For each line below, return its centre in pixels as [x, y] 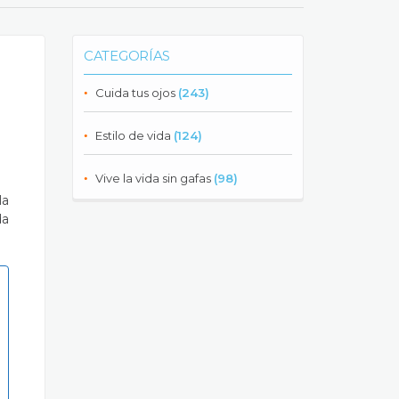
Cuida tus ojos [135, 93]
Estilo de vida [133, 135]
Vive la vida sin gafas [153, 178]
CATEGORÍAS [127, 56]
